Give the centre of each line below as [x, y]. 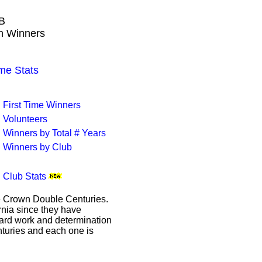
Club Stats [25, 176]
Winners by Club [37, 147]
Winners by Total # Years [54, 133]
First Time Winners [42, 105]
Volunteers [25, 119]
